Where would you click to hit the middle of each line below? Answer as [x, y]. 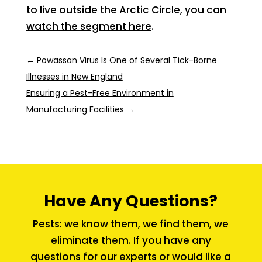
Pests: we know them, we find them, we [131, 224]
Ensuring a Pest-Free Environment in [100, 93]
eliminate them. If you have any [131, 240]
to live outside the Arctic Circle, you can [126, 10]
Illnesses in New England [74, 76]
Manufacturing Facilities [75, 109]
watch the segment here [89, 26]
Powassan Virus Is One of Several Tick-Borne [127, 60]
